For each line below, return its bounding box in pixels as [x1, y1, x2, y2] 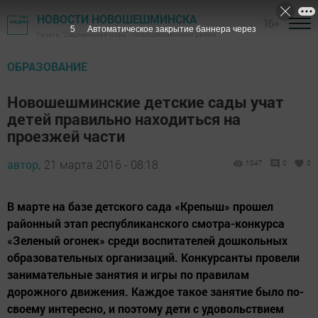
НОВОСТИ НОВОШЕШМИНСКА [37, 11, 197, 26]
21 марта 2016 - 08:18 [44, 157, 158, 172]
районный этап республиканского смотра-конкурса [7, 216, 285, 231]
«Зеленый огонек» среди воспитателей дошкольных [7, 233, 287, 248]
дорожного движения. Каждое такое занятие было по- [7, 284, 304, 299]
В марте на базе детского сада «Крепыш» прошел [7, 199, 273, 214]
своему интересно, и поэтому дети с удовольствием [7, 301, 284, 316]
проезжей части [7, 126, 125, 146]
